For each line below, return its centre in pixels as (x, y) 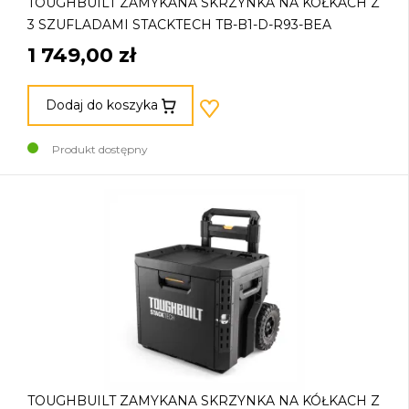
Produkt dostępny (100, 149)
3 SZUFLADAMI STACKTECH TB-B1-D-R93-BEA (179, 24)
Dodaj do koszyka (101, 105)
